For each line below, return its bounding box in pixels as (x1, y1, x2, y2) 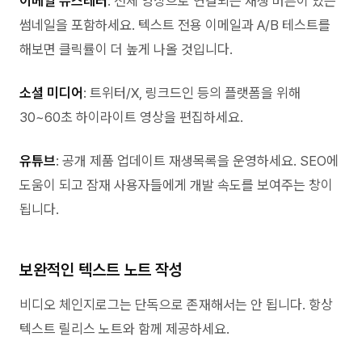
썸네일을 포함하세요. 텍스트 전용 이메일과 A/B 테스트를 (19, 17, 330, 33)
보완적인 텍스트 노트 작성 (19, 259, 183, 280)
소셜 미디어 (19, 85, 83, 101)
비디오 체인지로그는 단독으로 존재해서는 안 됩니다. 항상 (19, 297, 333, 313)
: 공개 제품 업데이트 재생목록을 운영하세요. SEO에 (56, 153, 339, 169)
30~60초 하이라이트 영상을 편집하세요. (19, 109, 243, 125)
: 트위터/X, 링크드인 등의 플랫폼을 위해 (83, 85, 301, 101)
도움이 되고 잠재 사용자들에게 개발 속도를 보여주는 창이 (19, 177, 333, 193)
